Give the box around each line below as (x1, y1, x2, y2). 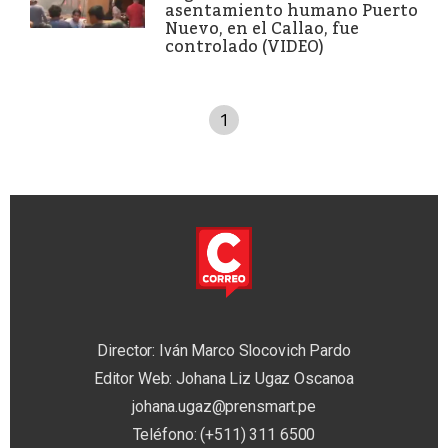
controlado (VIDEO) (165, 36, 324, 56)
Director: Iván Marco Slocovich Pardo (97, 341, 351, 361)
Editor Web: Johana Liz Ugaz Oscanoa (93, 369, 355, 389)
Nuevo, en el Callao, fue (165, 18, 359, 38)
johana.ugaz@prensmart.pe (132, 397, 316, 417)
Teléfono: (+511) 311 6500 (132, 425, 316, 445)
